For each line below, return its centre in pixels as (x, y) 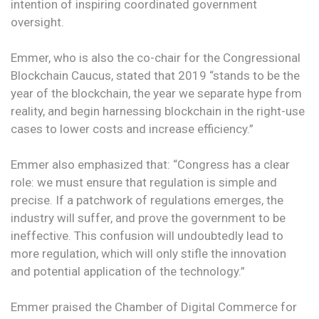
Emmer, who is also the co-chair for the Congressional (156, 57)
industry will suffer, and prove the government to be (148, 218)
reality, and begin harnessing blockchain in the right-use (158, 111)
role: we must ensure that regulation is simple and (144, 182)
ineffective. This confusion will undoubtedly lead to (147, 235)
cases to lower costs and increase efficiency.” (132, 129)
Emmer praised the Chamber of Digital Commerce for (154, 307)
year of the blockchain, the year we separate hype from (156, 93)
